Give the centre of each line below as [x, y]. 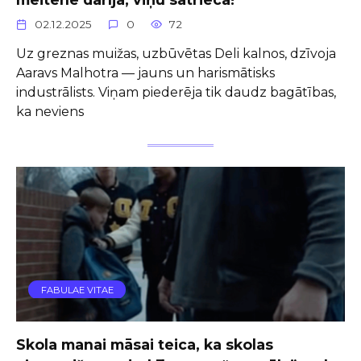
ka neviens [50, 111]
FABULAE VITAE [77, 290]
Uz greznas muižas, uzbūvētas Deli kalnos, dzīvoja [176, 53]
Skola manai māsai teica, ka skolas [145, 344]
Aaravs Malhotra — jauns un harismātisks [145, 73]
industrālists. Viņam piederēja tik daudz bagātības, [176, 92]
